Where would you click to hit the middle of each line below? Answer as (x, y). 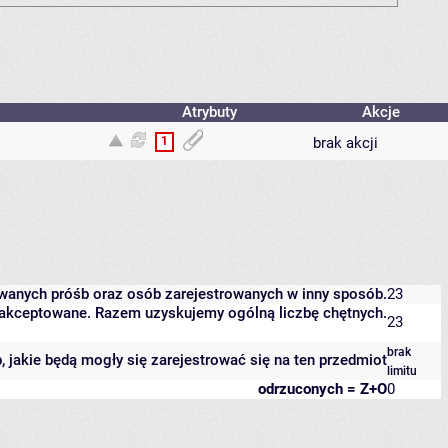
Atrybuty (209, 112)
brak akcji (345, 143)
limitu (402, 371)
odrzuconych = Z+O (322, 389)
